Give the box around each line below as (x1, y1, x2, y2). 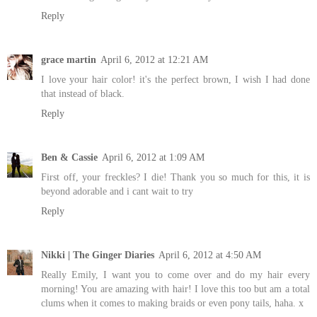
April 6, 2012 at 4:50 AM (158, 249, 261, 261)
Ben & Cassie (41, 151, 98, 163)
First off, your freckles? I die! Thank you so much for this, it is (41, 171, 310, 183)
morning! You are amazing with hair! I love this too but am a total (41, 283, 310, 295)
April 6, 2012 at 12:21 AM (100, 54, 208, 66)
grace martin (41, 54, 96, 66)
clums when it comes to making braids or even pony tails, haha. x (41, 297, 304, 309)
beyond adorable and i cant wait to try (41, 185, 193, 197)
